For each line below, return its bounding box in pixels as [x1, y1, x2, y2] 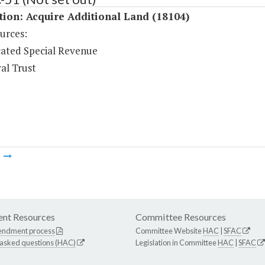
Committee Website [135, 226, 203, 236]
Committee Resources [135, 211, 226, 223]
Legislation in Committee [135, 238, 218, 248]
